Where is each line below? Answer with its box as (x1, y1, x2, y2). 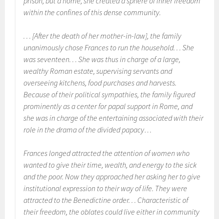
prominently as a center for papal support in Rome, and (23, 101, 193, 111)
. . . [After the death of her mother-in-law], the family (23, 31, 182, 41)
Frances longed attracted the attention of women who (23, 148, 190, 158)
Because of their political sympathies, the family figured (23, 89, 196, 99)
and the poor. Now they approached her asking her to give (23, 172, 201, 181)
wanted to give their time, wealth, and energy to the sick (23, 160, 197, 170)
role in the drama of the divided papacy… (23, 125, 152, 134)
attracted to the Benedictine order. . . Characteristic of (23, 195, 189, 205)
